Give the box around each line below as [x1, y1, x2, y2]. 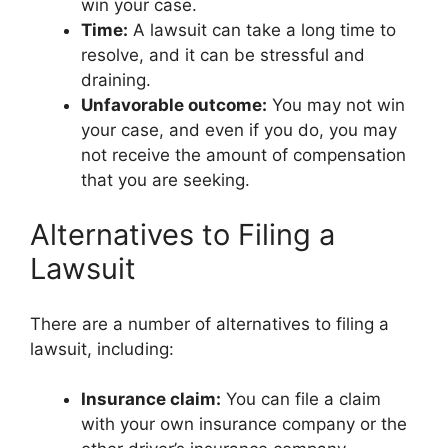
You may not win [267, 94, 405, 115]
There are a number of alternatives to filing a [30, 313, 389, 334]
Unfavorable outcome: [81, 94, 267, 115]
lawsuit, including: [30, 338, 174, 359]
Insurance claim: [81, 389, 221, 410]
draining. [81, 69, 151, 90]
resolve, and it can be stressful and [81, 44, 365, 65]
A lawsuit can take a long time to [128, 19, 396, 40]
